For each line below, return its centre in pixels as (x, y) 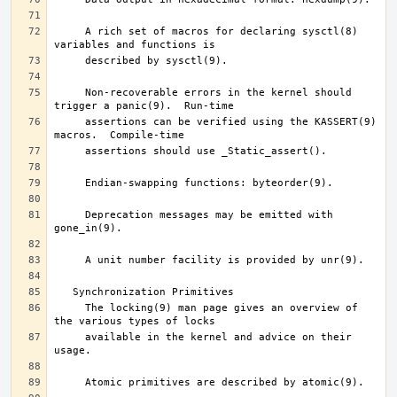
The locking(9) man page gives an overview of (70, 308)
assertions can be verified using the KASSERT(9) (70, 122)
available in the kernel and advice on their (70, 337)
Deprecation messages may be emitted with (70, 215)
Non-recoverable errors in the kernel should (70, 93)
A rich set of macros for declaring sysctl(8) (70, 31)
